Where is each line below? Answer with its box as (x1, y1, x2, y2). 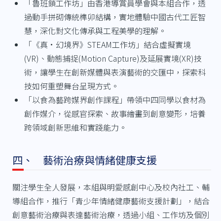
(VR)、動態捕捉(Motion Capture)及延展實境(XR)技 (24, 52, 202, 64)
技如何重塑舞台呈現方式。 (24, 79, 119, 92)
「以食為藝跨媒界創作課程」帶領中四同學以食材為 (24, 93, 206, 106)
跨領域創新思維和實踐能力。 (24, 121, 127, 133)
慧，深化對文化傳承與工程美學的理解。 (24, 24, 166, 37)
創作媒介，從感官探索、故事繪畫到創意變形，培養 (24, 107, 206, 119)
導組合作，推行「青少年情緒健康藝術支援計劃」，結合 (12, 194, 210, 207)
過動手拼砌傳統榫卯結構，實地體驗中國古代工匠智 (24, 10, 206, 23)
